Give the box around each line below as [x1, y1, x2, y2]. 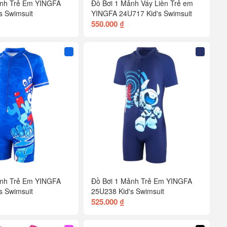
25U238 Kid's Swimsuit [91, 185, 165, 196]
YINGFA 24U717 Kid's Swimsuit [91, 8, 193, 18]
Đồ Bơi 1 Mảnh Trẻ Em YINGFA [91, 175, 193, 186]
